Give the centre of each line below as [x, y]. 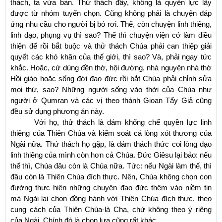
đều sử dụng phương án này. [57, 111]
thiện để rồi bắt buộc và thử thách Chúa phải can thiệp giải [111, 46]
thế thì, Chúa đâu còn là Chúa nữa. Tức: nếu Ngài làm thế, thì [111, 166]
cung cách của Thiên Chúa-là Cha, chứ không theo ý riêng [111, 209]
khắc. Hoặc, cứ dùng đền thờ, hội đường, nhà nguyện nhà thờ [111, 67]
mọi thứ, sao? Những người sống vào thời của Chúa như [111, 89]
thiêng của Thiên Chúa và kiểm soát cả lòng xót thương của [111, 133]
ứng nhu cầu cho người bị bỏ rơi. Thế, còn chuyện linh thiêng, [111, 24]
